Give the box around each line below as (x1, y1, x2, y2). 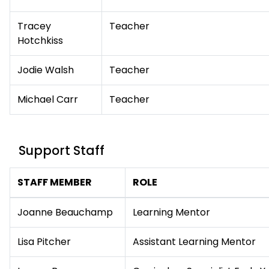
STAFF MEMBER (17, 175, 92, 189)
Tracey (17, 19, 51, 33)
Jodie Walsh (17, 63, 74, 77)
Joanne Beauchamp (17, 205, 113, 219)
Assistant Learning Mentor (133, 235, 256, 249)
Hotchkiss (17, 34, 63, 47)
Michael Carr (17, 92, 78, 106)
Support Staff (19, 142, 104, 159)
